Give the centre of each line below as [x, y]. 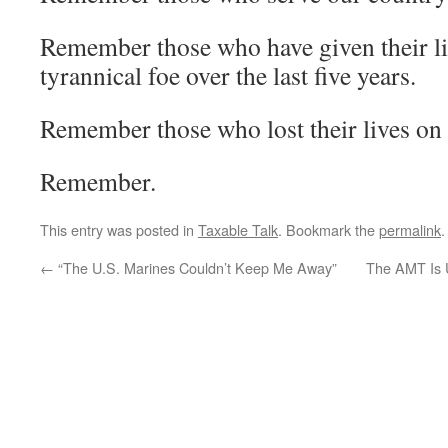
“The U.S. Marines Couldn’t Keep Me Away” [195, 267]
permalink [410, 229]
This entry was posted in [119, 229]
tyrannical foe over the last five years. [228, 75]
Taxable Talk [238, 229]
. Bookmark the [328, 229]
